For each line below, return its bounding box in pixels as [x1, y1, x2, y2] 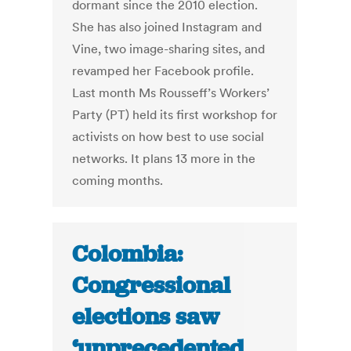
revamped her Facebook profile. [72, 63, 255, 79]
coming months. [72, 172, 164, 189]
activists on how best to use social [72, 128, 265, 145]
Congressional [72, 270, 231, 301]
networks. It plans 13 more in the [72, 150, 256, 167]
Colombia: [72, 239, 183, 270]
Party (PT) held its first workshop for [72, 107, 278, 123]
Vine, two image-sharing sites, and [72, 41, 266, 57]
